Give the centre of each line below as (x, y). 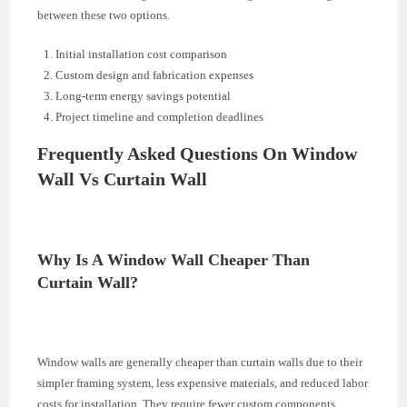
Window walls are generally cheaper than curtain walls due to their (200, 362)
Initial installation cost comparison (142, 54)
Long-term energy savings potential (144, 95)
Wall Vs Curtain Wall (123, 179)
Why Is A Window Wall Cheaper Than (174, 259)
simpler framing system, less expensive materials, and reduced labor (203, 382)
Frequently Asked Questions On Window (198, 153)
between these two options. (104, 15)
